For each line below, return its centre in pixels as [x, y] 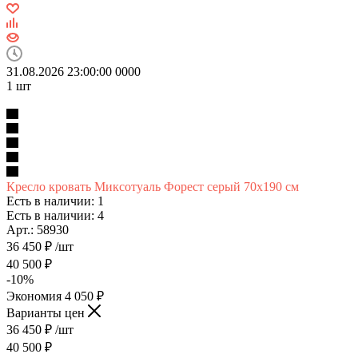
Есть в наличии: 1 [55, 201]
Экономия [36, 296]
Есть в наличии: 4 [55, 215]
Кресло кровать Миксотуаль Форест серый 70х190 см [153, 186]
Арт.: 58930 [38, 229]
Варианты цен [47, 312]
